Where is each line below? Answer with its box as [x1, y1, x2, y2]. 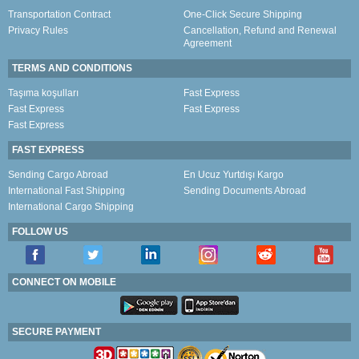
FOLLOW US [12, 225, 68, 237]
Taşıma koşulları [8, 87, 79, 99]
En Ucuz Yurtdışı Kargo [184, 168, 284, 180]
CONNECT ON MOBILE [12, 276, 116, 288]
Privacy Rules [8, 24, 68, 36]
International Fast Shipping [8, 184, 125, 196]
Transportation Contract [8, 8, 111, 20]
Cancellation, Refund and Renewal [184, 24, 337, 36]
